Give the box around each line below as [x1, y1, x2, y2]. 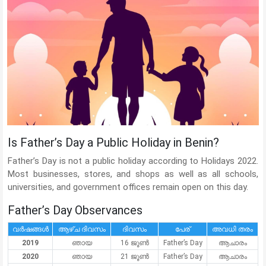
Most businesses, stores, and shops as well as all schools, [8, 169, 258, 180]
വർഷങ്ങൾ [12, 225, 49, 234]
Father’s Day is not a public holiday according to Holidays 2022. [8, 156, 258, 167]
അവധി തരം [212, 225, 253, 234]
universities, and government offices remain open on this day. [8, 182, 248, 193]
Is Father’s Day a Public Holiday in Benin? [8, 135, 219, 150]
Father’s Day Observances [8, 203, 142, 218]
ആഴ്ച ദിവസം [58, 225, 106, 234]
